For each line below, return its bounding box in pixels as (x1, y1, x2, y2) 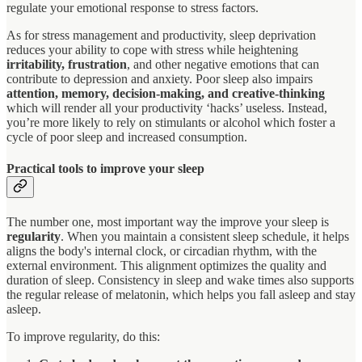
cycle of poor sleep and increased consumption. (6, 129, 247, 144)
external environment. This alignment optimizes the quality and (6, 259, 326, 273)
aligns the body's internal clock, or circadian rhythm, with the (6, 244, 317, 259)
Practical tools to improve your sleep (6, 161, 204, 175)
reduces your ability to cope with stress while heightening (6, 42, 298, 57)
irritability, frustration (6, 57, 127, 71)
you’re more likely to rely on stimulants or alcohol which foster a (6, 115, 335, 129)
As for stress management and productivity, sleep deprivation (6, 27, 316, 42)
